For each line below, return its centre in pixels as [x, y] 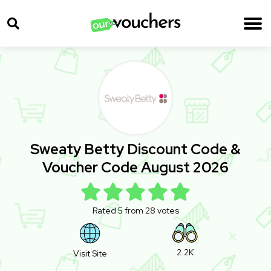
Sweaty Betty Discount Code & [135, 149]
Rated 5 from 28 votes [135, 211]
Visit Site [90, 254]
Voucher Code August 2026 [135, 168]
